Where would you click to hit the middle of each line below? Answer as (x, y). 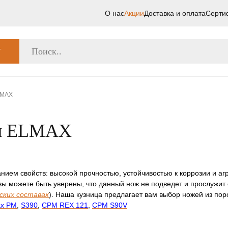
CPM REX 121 (65, 205)
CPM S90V (110, 205)
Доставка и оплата (175, 13)
